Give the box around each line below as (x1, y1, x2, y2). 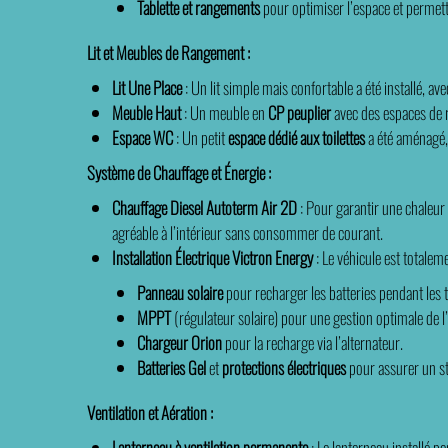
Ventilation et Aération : (87, 400, 213, 425)
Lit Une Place (118, 75, 182, 100)
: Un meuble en (181, 100, 268, 125)
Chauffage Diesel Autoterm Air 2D (120, 195, 297, 220)
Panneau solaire (145, 280, 223, 305)
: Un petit (173, 125, 228, 150)
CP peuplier (268, 100, 331, 125)
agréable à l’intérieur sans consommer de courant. (112, 220, 383, 245)
